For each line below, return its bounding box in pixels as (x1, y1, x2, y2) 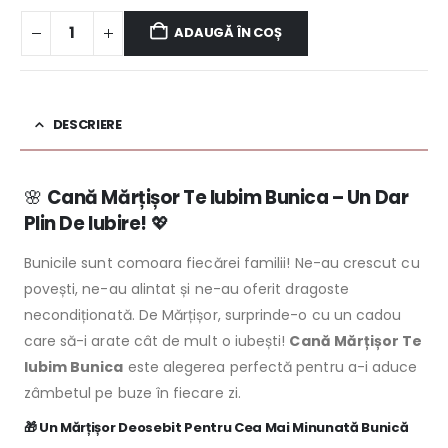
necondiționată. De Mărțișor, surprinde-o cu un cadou (23, 304, 402, 325)
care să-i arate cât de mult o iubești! (23, 330, 290, 351)
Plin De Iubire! (23, 210, 147, 236)
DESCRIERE (52, 115, 122, 135)
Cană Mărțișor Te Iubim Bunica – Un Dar (46, 184, 409, 210)
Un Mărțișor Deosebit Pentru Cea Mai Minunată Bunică (39, 417, 409, 437)
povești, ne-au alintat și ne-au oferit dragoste (23, 278, 349, 299)
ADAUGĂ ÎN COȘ (174, 23, 282, 43)
